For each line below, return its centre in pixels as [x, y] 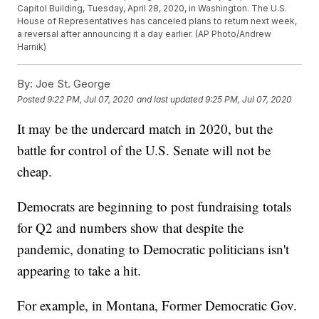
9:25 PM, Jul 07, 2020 [249, 99]
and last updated [170, 99]
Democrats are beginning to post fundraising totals [155, 206]
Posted [32, 99]
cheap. [35, 172]
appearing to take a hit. [79, 271]
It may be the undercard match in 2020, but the [145, 129]
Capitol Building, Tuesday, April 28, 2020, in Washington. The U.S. [152, 9]
